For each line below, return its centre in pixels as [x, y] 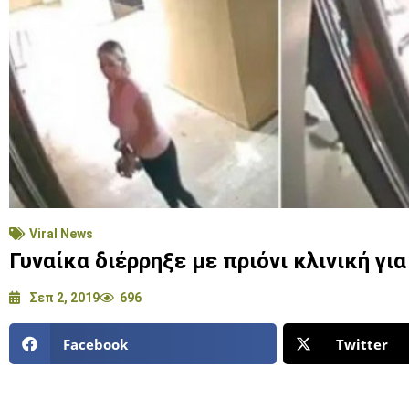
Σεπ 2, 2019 [64, 298]
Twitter [362, 344]
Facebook [95, 344]
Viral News [61, 234]
